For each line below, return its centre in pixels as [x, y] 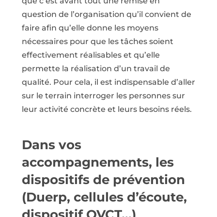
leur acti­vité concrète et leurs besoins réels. [107, 109]
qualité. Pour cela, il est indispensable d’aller [108, 82]
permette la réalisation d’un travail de [96, 68]
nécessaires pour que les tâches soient [97, 41]
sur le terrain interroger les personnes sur [103, 95]
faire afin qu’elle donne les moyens [90, 28]
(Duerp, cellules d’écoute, [104, 197]
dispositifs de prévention [103, 179]
